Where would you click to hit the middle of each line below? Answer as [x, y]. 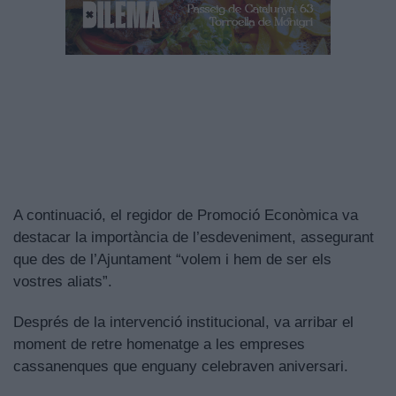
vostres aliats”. [63, 282]
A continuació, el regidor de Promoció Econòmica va [186, 216]
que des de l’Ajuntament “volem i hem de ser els [172, 260]
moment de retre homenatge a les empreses [159, 345]
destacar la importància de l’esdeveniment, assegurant [194, 238]
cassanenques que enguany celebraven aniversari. [181, 367]
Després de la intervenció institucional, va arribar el [183, 323]
